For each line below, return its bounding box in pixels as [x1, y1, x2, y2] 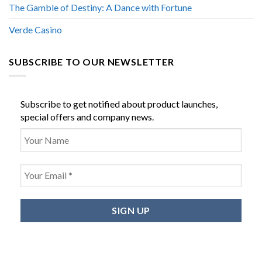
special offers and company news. [20, 111, 154, 123]
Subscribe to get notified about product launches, [20, 98, 218, 110]
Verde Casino [9, 23, 62, 35]
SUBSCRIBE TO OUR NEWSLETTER [9, 56, 174, 67]
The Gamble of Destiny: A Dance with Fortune [9, 1, 192, 13]
